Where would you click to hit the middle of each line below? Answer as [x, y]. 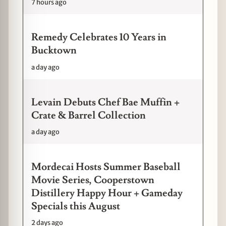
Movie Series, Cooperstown [93, 180]
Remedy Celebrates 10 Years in [99, 38]
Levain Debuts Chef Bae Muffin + [105, 102]
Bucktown [54, 51]
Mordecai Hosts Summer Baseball [106, 167]
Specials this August [76, 206]
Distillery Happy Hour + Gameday [107, 193]
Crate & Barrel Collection [89, 115]
